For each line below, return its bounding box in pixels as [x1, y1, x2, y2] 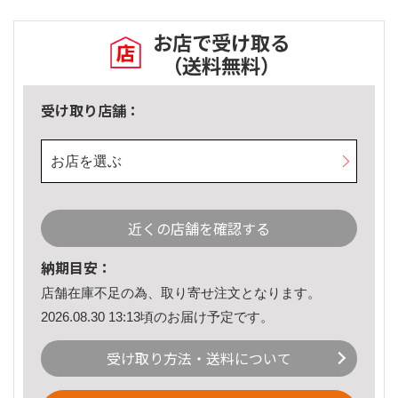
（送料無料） [163, 51, 280, 80]
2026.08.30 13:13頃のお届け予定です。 [41, 308, 274, 324]
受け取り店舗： [41, 99, 140, 122]
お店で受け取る [153, 28, 290, 57]
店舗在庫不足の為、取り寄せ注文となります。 [41, 285, 321, 301]
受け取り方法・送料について [107, 347, 291, 370]
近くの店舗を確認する [128, 218, 270, 240]
